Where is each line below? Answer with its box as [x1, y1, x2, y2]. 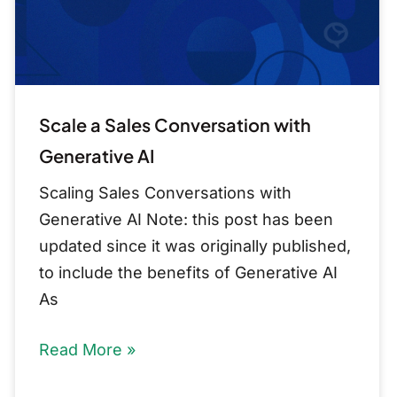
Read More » [39, 339, 136, 359]
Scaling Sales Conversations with [39, 183, 292, 202]
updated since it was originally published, [39, 236, 352, 255]
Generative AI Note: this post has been [39, 209, 334, 229]
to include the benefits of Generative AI [39, 262, 339, 282]
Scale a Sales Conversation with [39, 113, 312, 136]
